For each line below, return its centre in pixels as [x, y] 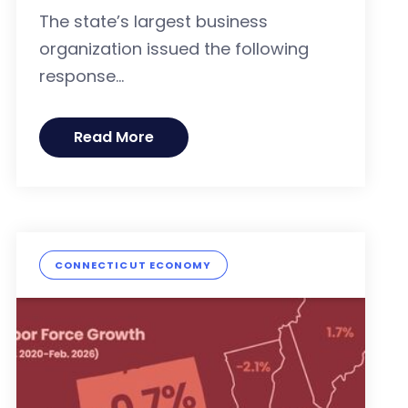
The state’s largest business [153, 22]
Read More [113, 138]
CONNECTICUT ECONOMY [133, 265]
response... [81, 76]
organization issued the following [173, 49]
